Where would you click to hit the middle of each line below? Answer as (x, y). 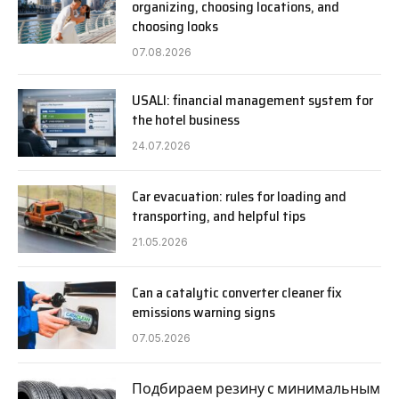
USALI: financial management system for (252, 101)
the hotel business (186, 120)
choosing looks (175, 27)
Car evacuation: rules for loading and (239, 197)
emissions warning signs (204, 313)
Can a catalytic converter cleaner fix (237, 293)
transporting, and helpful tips (219, 216)
